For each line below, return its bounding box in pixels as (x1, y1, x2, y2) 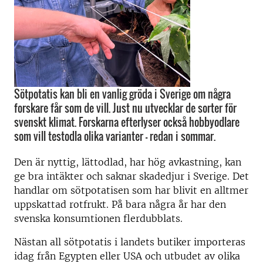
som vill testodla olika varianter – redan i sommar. (14, 129, 215, 144)
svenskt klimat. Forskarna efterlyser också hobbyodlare (14, 114, 240, 130)
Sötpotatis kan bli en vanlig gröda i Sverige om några (14, 86, 231, 102)
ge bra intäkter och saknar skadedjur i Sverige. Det (14, 170, 249, 182)
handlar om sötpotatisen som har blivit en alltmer (14, 184, 248, 196)
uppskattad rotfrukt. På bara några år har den (14, 198, 226, 210)
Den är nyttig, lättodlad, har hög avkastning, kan (14, 156, 241, 168)
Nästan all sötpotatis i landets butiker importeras (14, 236, 245, 248)
